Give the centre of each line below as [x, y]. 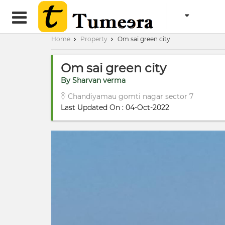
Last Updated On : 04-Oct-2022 [115, 107]
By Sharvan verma [93, 80]
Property [94, 39]
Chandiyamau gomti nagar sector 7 [131, 96]
